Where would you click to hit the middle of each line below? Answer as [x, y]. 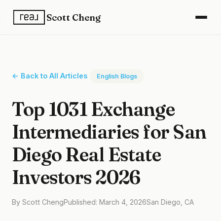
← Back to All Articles [50, 76]
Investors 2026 [76, 177]
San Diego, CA [170, 202]
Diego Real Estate [86, 154]
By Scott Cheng [38, 202]
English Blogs [117, 76]
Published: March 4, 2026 [105, 202]
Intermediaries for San [109, 132]
